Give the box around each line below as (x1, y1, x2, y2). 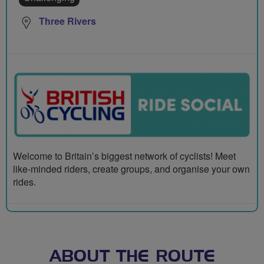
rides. (13, 174, 36, 189)
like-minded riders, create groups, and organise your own (13, 161, 250, 176)
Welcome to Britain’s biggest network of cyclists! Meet (13, 148, 236, 163)
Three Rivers (39, 14, 96, 28)
